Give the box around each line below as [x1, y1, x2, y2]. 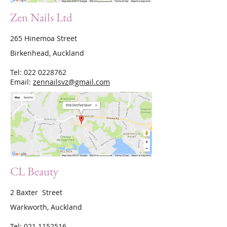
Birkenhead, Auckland [10, 48, 84, 58]
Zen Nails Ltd [10, 10, 72, 25]
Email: [10, 77, 33, 87]
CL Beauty [10, 164, 58, 179]
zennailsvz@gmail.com [33, 77, 110, 87]
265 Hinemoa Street [10, 33, 77, 43]
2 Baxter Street [10, 187, 62, 197]
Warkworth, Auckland [10, 202, 82, 212]
